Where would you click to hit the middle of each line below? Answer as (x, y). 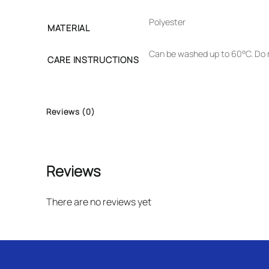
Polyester (168, 22)
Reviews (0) (71, 111)
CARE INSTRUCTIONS (93, 59)
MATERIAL (69, 28)
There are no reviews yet (99, 201)
